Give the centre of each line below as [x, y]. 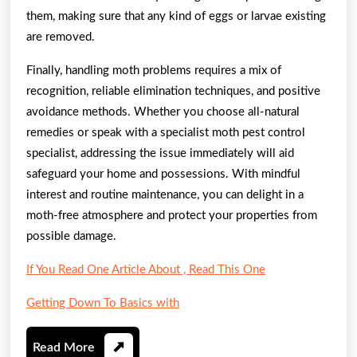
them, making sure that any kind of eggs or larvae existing [176, 16]
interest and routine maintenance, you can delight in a [165, 194]
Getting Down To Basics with [103, 303]
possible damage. [71, 236]
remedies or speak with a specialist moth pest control [166, 132]
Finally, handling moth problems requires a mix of [154, 70]
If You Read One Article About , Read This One [146, 269]
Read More [64, 347]
